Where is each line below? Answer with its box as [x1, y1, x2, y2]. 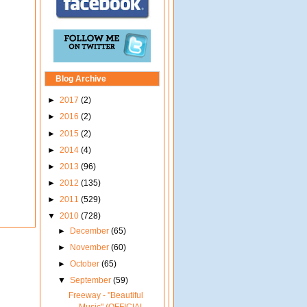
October [69, 259, 101, 269]
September [69, 275, 113, 286]
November [69, 243, 111, 253]
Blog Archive [56, 74, 106, 84]
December [69, 225, 111, 236]
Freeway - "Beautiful [68, 291, 143, 301]
